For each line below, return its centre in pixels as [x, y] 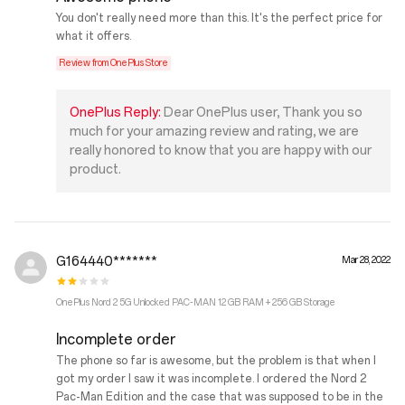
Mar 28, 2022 [366, 260]
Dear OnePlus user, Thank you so [263, 113]
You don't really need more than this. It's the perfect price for [219, 19]
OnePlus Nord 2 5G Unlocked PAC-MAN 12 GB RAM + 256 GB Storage [196, 303]
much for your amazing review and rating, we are [214, 132]
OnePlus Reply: [117, 113]
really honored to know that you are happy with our [221, 151]
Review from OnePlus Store [113, 63]
